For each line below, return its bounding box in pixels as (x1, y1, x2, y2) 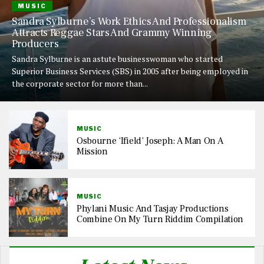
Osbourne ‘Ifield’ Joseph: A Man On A (77, 134, 223, 147)
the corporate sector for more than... (12, 78, 148, 89)
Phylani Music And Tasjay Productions (77, 202, 229, 214)
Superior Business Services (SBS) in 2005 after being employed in (12, 65, 248, 77)
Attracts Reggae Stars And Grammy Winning (12, 26, 212, 39)
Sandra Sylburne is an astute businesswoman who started (12, 53, 223, 64)
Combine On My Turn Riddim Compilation (77, 213, 244, 225)
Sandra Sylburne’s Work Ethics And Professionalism (12, 15, 246, 28)
